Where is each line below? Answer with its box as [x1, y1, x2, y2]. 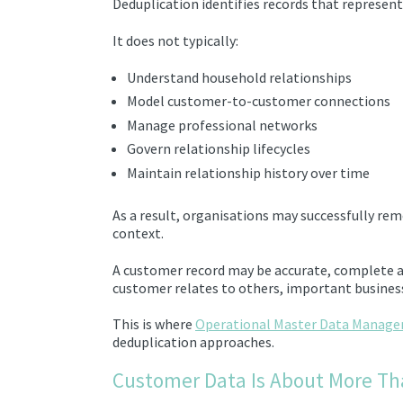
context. [112, 223, 164, 242]
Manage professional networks [127, 115, 318, 134]
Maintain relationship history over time [127, 163, 370, 182]
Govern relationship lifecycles [127, 139, 310, 158]
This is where [112, 315, 195, 334]
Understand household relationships [127, 68, 352, 87]
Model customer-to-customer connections [127, 92, 390, 111]
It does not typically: [112, 31, 238, 50]
